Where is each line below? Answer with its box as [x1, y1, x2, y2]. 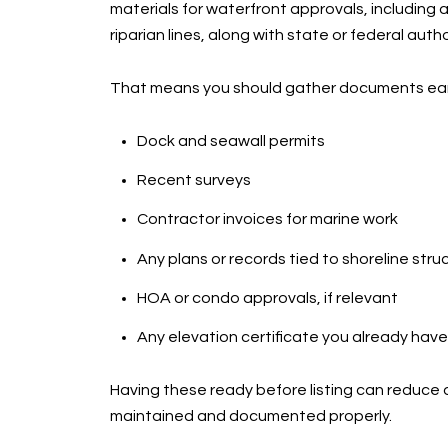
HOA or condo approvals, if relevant [136, 290, 398, 307]
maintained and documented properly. [110, 407, 392, 424]
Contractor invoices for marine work [136, 211, 398, 228]
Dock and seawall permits [136, 132, 325, 149]
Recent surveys [136, 172, 251, 189]
